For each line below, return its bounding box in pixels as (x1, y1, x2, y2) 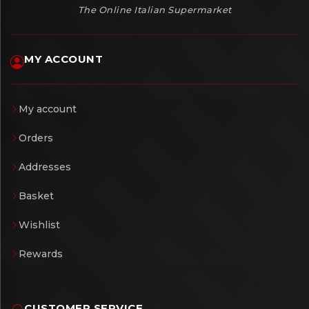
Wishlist (19, 218, 60, 231)
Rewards (19, 247, 63, 260)
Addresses (19, 160, 71, 173)
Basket (19, 189, 54, 202)
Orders (19, 131, 53, 144)
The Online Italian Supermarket (77, 3, 232, 15)
